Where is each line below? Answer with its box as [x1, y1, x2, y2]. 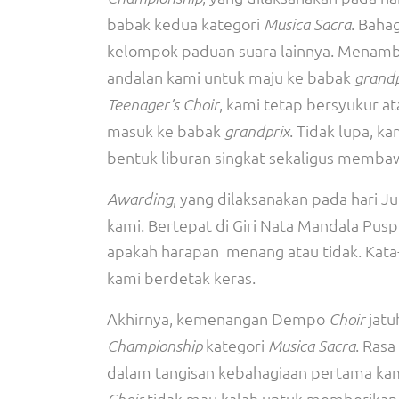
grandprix [224, 121, 289, 141]
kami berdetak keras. [107, 267, 256, 288]
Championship [107, 336, 202, 355]
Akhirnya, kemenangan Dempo [107, 308, 329, 329]
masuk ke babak [107, 120, 224, 141]
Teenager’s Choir [107, 94, 219, 114]
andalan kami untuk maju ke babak [107, 67, 354, 87]
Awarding [107, 189, 173, 208]
